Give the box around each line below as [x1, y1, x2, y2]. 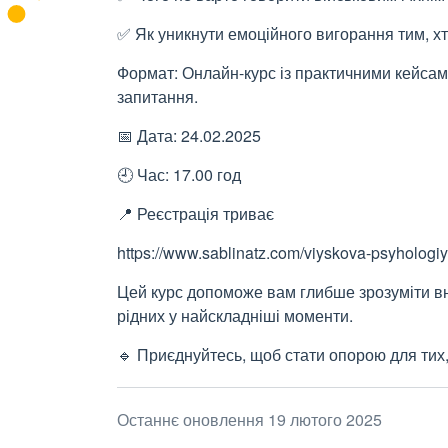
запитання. [117, 85, 198, 108]
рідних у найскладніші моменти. [117, 304, 353, 327]
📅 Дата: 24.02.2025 [117, 124, 261, 147]
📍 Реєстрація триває [117, 202, 278, 225]
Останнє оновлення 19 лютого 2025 [117, 408, 382, 431]
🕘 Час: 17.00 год [117, 163, 241, 186]
